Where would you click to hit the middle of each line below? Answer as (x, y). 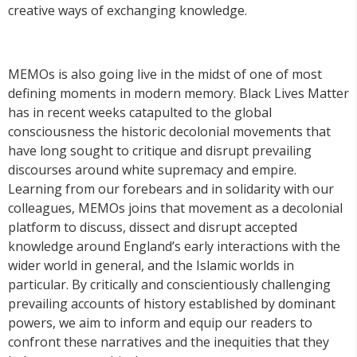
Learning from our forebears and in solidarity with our (171, 188)
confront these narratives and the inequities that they (169, 341)
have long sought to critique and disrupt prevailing (160, 150)
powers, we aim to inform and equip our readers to (160, 322)
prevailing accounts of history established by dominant (172, 303)
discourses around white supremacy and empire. (152, 169)
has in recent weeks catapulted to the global (140, 112)
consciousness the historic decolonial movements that (169, 131)
